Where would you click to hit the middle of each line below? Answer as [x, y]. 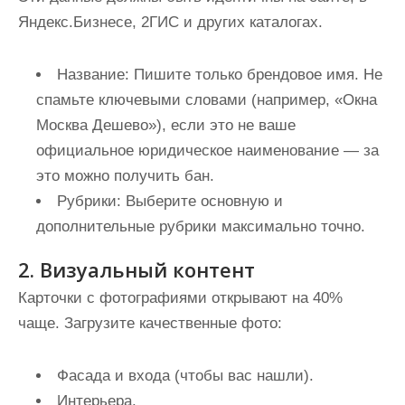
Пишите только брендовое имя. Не [256, 75]
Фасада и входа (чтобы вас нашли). [185, 376]
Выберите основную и [202, 201]
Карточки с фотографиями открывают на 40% [180, 298]
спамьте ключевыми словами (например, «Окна [207, 100]
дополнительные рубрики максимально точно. [201, 226]
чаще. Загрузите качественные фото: [150, 323]
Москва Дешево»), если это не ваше [166, 125]
